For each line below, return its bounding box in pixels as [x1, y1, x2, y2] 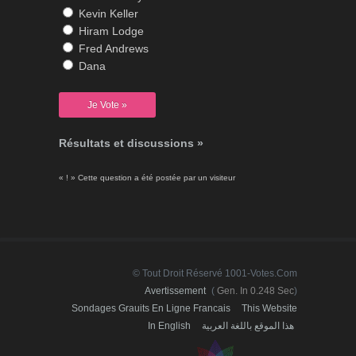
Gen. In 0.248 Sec [215, 285, 294, 297]
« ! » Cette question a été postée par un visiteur [59, 173, 235, 183]
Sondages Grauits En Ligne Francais [72, 303, 230, 315]
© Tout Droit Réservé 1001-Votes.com [133, 268, 297, 280]
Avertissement [145, 285, 206, 297]
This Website [242, 303, 297, 315]
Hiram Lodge [75, 25, 144, 38]
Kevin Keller [75, 7, 138, 21]
